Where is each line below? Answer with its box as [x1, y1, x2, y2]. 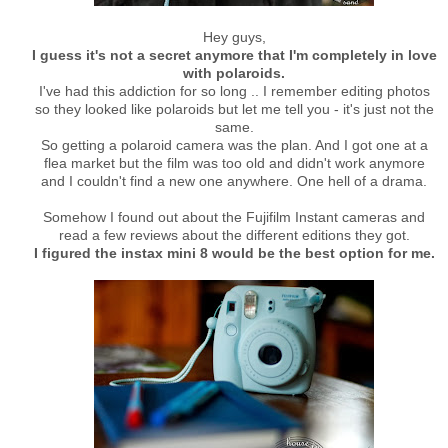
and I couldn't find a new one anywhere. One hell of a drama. [41, 173, 427, 189]
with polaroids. [183, 65, 285, 81]
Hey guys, [202, 29, 266, 45]
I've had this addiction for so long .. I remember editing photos [38, 83, 430, 99]
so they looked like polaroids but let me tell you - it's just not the [34, 101, 434, 117]
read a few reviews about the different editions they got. [58, 227, 410, 243]
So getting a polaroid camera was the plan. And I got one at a [40, 137, 428, 153]
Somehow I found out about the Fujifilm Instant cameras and [43, 209, 425, 225]
